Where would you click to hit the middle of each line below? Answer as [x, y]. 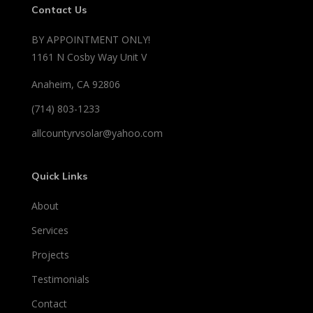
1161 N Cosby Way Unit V [89, 57]
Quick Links [59, 176]
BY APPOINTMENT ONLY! [90, 40]
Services [50, 231]
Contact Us [59, 10]
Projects [50, 255]
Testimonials [60, 279]
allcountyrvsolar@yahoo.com [97, 133]
